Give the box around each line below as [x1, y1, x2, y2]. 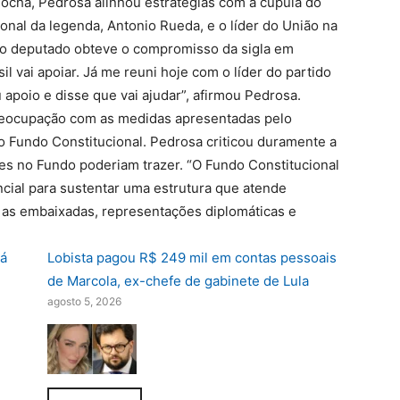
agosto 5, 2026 [47, 295, 121, 308]
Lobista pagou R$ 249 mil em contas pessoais [47, 249, 337, 266]
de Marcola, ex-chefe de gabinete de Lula [47, 272, 309, 289]
